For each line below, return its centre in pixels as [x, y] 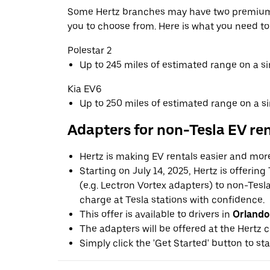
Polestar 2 [89, 51]
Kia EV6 [85, 89]
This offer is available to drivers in [156, 214]
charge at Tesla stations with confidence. [172, 199]
